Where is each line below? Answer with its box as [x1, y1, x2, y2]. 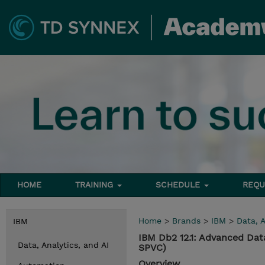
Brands [172, 216, 201, 225]
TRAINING [75, 180, 117, 189]
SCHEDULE [156, 180, 203, 189]
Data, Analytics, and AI [18, 240, 109, 250]
